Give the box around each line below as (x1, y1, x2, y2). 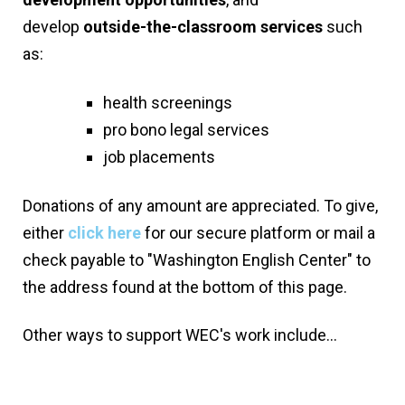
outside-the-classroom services (83, 17, 323, 37)
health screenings (103, 93, 233, 113)
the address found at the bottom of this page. (23, 277, 347, 297)
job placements (103, 147, 216, 167)
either (23, 222, 64, 242)
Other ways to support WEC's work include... (23, 325, 337, 345)
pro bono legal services (103, 120, 270, 140)
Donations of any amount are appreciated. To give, (23, 195, 378, 215)
